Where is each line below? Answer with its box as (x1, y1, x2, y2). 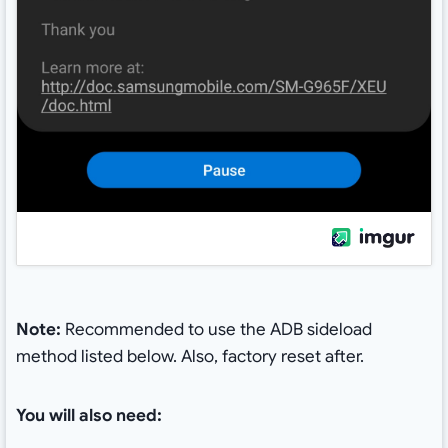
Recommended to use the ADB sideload (60, 319, 372, 341)
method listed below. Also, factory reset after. (15, 346, 364, 368)
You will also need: (15, 405, 162, 427)
